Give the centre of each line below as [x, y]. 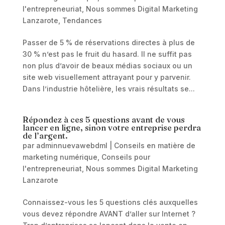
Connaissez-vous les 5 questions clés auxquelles [110, 202]
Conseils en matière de [154, 145]
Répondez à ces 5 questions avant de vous [103, 120]
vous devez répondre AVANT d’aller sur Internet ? [109, 214]
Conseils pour [126, 157]
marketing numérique [60, 157]
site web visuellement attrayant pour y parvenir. [106, 77]
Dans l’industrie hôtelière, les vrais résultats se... [108, 89]
